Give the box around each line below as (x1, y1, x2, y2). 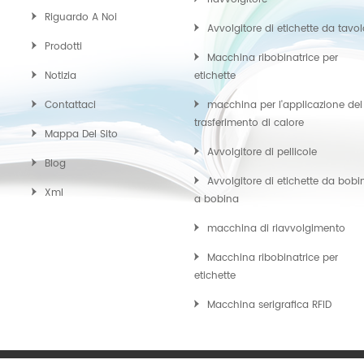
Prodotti (45, 39, 82, 54)
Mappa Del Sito (45, 127, 118, 142)
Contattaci (45, 97, 96, 113)
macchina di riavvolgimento (207, 221, 345, 236)
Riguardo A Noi (45, 10, 117, 25)
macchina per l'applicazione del (207, 97, 362, 113)
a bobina (194, 192, 239, 207)
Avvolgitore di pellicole (207, 145, 317, 160)
